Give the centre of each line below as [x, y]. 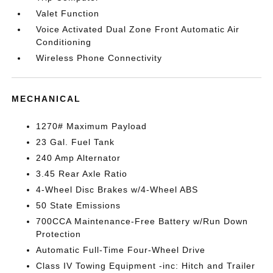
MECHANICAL [47, 99]
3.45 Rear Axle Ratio [82, 174]
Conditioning [64, 42]
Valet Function [68, 14]
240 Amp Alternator [79, 158]
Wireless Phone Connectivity [99, 58]
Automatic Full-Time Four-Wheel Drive [121, 250]
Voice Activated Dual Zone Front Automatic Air [138, 30]
